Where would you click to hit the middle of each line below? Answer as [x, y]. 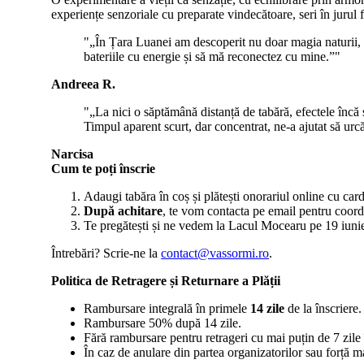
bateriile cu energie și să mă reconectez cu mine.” [210, 56]
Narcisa [73, 154]
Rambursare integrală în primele [167, 308]
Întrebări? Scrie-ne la [106, 253]
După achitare [123, 211]
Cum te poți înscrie [104, 169]
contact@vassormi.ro [215, 253]
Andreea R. [84, 84]
